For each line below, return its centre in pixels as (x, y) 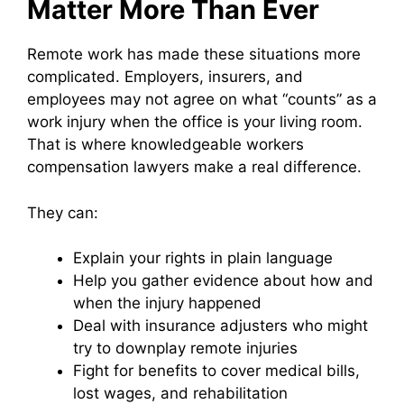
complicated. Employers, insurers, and (165, 77)
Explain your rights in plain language (203, 258)
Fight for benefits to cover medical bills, (216, 371)
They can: (63, 212)
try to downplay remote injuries (185, 349)
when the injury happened (167, 303)
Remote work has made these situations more (194, 55)
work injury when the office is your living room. (195, 122)
